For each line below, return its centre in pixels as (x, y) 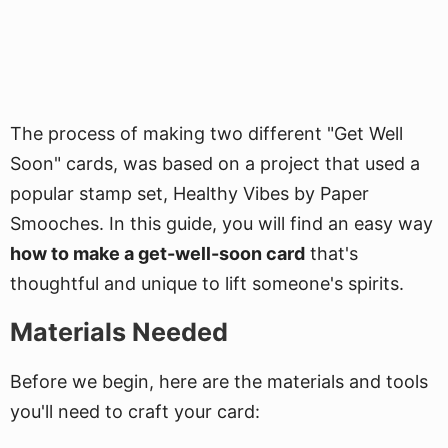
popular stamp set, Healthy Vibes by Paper (189, 193)
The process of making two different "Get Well (206, 133)
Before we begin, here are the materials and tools (219, 381)
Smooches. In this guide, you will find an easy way (221, 223)
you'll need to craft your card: (135, 411)
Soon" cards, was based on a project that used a (215, 163)
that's (331, 253)
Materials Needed (119, 332)
